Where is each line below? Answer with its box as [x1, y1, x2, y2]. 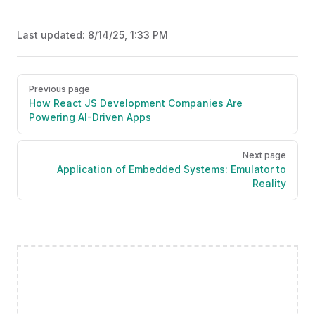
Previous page [29, 83, 90, 94]
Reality [252, 176, 286, 189]
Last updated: [17, 28, 88, 41]
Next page [243, 149, 286, 160]
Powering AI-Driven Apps [29, 110, 151, 123]
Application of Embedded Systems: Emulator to [57, 162, 286, 175]
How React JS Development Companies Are [29, 96, 243, 109]
